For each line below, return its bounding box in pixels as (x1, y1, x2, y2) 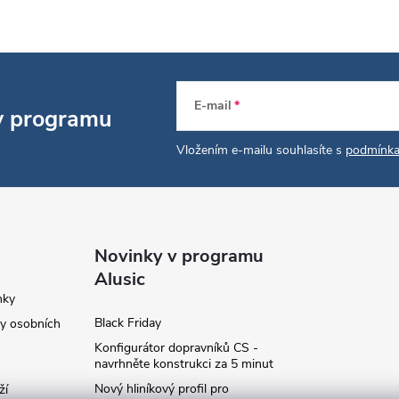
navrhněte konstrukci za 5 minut (94, 354, 274, 372)
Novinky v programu (94, 243, 265, 268)
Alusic (94, 266, 146, 291)
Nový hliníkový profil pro (94, 379, 230, 397)
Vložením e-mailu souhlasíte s (176, 141, 346, 159)
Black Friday (94, 313, 162, 331)
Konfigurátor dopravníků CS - (94, 338, 259, 356)
